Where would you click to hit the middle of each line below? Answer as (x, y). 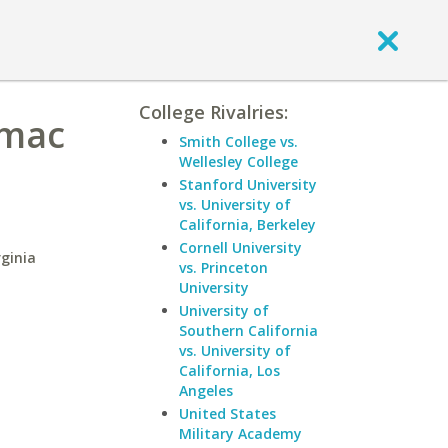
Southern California (248, 330)
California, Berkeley (247, 224)
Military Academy (240, 433)
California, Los (229, 370)
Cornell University (240, 247)
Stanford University (248, 184)
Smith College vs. (238, 141)
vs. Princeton (223, 267)
